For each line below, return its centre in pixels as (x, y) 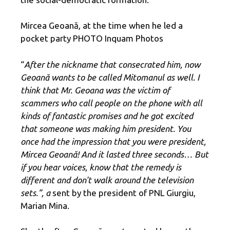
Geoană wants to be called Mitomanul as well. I (110, 77)
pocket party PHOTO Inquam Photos (92, 39)
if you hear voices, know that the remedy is (101, 167)
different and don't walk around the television (107, 180)
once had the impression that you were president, (113, 141)
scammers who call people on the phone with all (111, 103)
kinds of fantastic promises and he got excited (107, 116)
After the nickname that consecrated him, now (112, 64)
